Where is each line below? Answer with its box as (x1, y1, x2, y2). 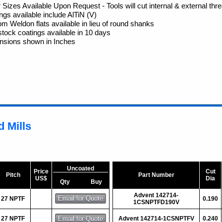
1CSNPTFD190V (133, 199, 179, 206)
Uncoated (67, 165, 94, 172)
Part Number (138, 171, 174, 178)
